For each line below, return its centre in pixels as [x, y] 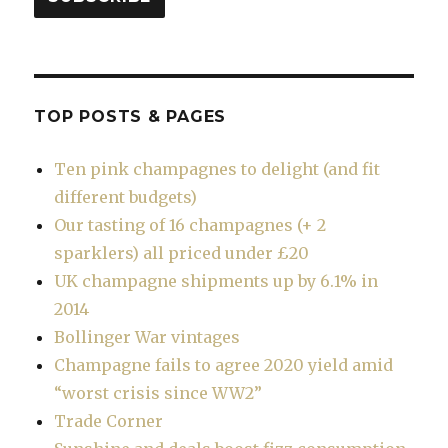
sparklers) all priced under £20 [182, 252]
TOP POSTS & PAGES [130, 116]
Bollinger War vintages [147, 336]
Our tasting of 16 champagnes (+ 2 [190, 224]
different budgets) [126, 196]
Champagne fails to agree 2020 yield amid [224, 364]
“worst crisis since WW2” [158, 392]
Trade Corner [109, 420]
